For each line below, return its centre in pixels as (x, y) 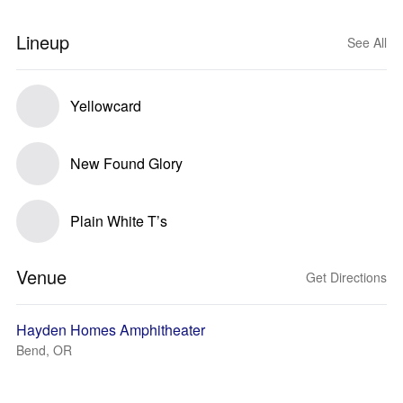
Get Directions (346, 277)
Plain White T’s (119, 221)
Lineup (43, 42)
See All (367, 42)
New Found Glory (126, 163)
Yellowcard (106, 106)
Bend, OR (44, 350)
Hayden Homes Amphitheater (111, 330)
